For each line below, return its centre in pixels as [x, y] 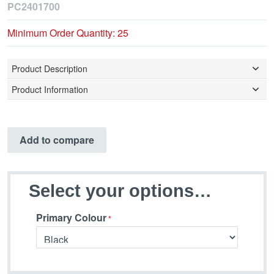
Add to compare [57, 140]
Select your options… [120, 191]
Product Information [50, 90]
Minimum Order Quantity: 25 [68, 33]
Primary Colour [71, 217]
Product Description [50, 69]
